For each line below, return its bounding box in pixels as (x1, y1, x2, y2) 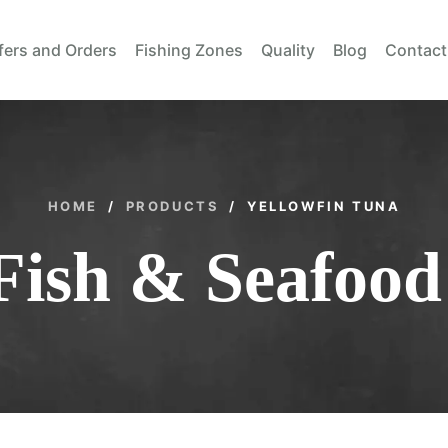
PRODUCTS (125, 198, 220, 214)
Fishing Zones (135, 40, 244, 60)
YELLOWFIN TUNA (247, 198, 401, 214)
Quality (261, 40, 316, 60)
